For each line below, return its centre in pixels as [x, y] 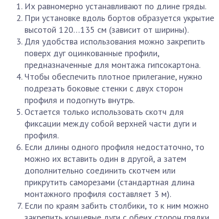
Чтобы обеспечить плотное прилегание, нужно [113, 77]
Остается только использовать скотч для [104, 112]
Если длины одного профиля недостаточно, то [114, 147]
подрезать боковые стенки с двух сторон [104, 88]
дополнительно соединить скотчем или [100, 170]
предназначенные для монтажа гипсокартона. [112, 65]
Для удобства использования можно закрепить [115, 41]
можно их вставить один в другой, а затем [105, 159]
